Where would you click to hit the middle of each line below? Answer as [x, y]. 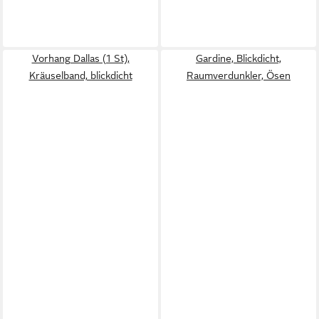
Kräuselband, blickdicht [80, 75]
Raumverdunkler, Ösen [239, 75]
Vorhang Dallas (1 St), [80, 58]
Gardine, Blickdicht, [239, 58]
